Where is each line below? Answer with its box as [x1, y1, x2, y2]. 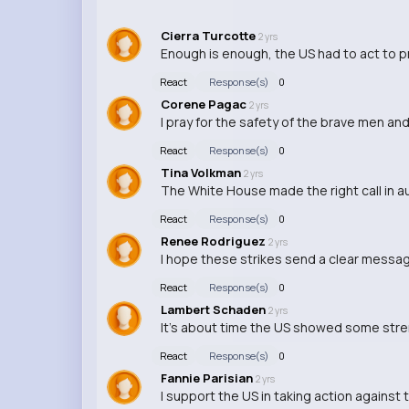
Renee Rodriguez [160, 232, 268, 249]
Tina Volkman [160, 163, 244, 181]
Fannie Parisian [160, 369, 256, 386]
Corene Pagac [160, 95, 249, 112]
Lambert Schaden [160, 300, 268, 318]
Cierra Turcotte [160, 26, 258, 44]
